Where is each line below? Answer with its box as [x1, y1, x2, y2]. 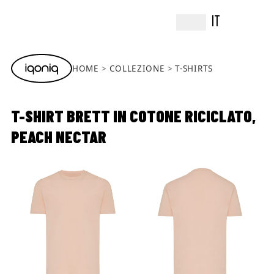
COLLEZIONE [109, 63, 165, 75]
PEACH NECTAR [11, 127, 106, 147]
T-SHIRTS [175, 63, 213, 75]
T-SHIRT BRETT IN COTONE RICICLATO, [11, 106, 256, 126]
